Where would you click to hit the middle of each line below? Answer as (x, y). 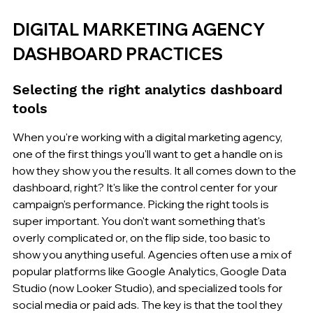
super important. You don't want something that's (140, 220)
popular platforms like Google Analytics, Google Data (151, 271)
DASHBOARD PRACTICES (118, 53)
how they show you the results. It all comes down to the (155, 170)
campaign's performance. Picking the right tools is (142, 204)
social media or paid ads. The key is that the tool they (149, 304)
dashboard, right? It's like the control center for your (146, 187)
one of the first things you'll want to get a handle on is (149, 153)
